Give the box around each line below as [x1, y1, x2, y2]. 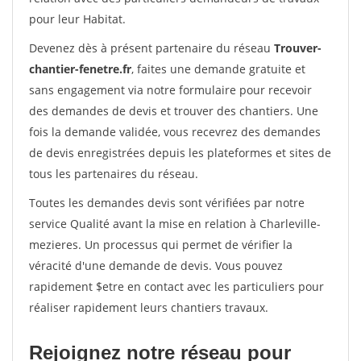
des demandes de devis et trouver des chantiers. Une [29, 103, 318, 118]
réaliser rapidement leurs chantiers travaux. [29, 300, 268, 315]
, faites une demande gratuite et [131, 61, 305, 77]
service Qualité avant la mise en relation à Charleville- [29, 216, 321, 231]
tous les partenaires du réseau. [29, 166, 198, 181]
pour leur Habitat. [29, 11, 126, 27]
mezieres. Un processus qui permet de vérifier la [29, 237, 293, 252]
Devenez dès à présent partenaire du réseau [29, 40, 274, 56]
